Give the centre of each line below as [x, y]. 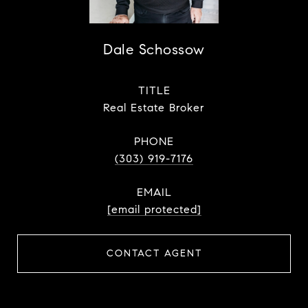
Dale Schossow [154, 50]
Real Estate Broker [154, 108]
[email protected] [154, 210]
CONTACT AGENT [154, 254]
